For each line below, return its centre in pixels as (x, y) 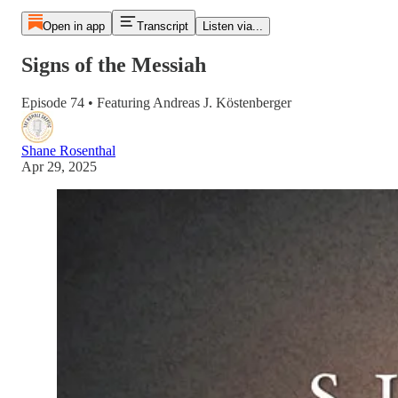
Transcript (162, 26)
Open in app (73, 26)
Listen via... (232, 26)
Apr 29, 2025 (59, 166)
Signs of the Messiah (114, 64)
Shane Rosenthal (68, 150)
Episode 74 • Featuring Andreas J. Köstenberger (156, 102)
